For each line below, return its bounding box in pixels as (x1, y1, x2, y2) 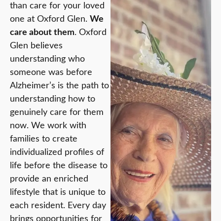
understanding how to (10, 95, 95, 104)
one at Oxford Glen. (10, 15, 90, 24)
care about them (10, 28, 74, 37)
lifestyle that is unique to (10, 188, 106, 197)
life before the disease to (10, 161, 108, 171)
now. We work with (10, 121, 86, 131)
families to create (10, 135, 77, 144)
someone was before (10, 68, 92, 77)
